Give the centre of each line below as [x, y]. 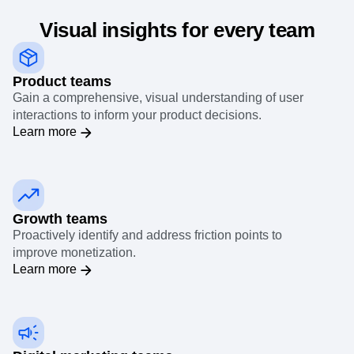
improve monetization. [74, 252]
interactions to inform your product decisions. [137, 115]
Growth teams [60, 218]
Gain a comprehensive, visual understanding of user [158, 97]
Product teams [62, 81]
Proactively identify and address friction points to [147, 235]
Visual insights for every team [177, 30]
